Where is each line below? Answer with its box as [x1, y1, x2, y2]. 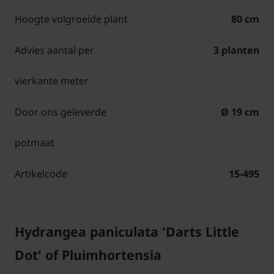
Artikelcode [15, 167, 67, 181]
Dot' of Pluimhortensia [15, 246, 161, 264]
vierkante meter [15, 74, 89, 88]
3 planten [213, 43, 259, 57]
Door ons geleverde [15, 105, 106, 119]
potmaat [15, 136, 54, 150]
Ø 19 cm [221, 105, 259, 119]
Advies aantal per [15, 43, 94, 57]
